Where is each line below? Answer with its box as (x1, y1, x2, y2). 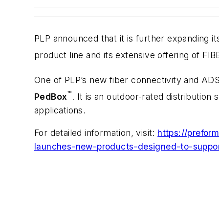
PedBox (34, 91, 67, 102)
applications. (34, 105, 86, 116)
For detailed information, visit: (34, 127, 158, 138)
